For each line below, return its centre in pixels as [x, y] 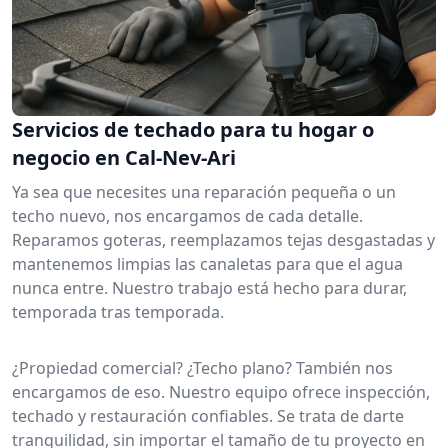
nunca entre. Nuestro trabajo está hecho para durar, [209, 287]
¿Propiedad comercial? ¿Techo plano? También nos [202, 367]
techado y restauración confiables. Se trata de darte [208, 415]
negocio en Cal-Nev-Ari [124, 157]
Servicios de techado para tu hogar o [193, 129]
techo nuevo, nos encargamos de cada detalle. [187, 215]
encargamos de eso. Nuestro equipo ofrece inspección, [221, 391]
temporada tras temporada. [118, 311]
